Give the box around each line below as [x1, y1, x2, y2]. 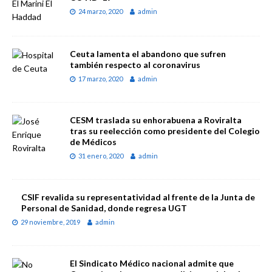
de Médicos [70, 136, 117, 147]
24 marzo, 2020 [78, 7, 123, 15]
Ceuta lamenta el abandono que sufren [70, 48, 226, 59]
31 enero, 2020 [78, 151, 123, 160]
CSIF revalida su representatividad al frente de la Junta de [21, 191, 255, 202]
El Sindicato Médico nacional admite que [70, 257, 234, 268]
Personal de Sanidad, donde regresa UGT [21, 202, 187, 213]
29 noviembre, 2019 [21, 217, 80, 226]
